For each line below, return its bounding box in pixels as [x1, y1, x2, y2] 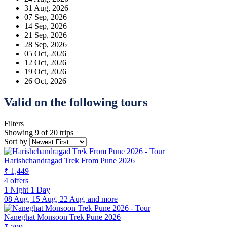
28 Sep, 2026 [24, 40, 67, 49]
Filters [4, 119, 24, 128]
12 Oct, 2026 [24, 58, 66, 67]
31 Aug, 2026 [24, 3, 68, 12]
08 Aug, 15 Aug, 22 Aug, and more [4, 195, 118, 204]
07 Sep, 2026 [24, 12, 67, 21]
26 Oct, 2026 [24, 76, 66, 85]
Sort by [4, 137, 29, 146]
